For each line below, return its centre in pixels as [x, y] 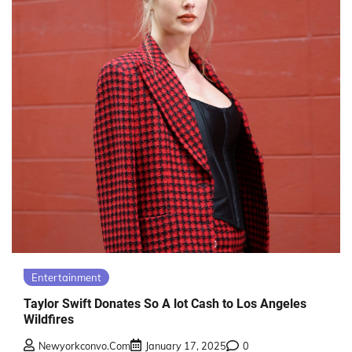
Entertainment [66, 277]
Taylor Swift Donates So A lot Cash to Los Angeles [165, 304]
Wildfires [49, 320]
